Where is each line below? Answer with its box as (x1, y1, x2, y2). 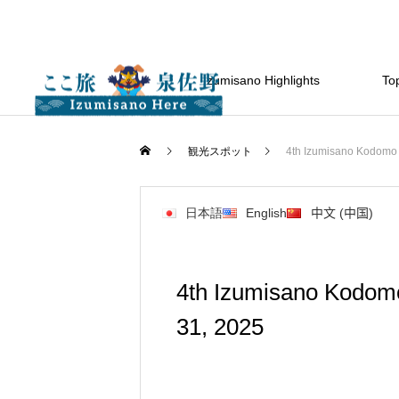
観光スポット (188, 145, 252, 158)
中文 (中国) (310, 206, 373, 220)
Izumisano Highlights (202, 73, 320, 87)
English (246, 206, 288, 220)
